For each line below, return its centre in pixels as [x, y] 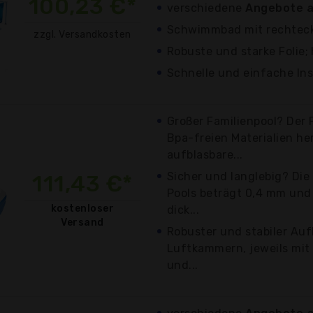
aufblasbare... [205, 154]
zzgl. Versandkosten [82, 34]
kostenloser [82, 208]
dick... [183, 210]
